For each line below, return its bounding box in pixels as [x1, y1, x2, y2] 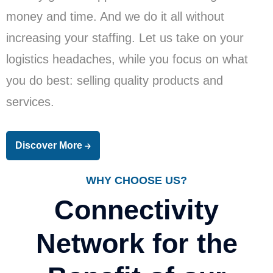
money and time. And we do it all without [6, 10, 224, 23]
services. [6, 95, 54, 108]
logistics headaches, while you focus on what [6, 52, 248, 66]
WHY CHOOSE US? [86, 174, 187, 186]
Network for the [35, 228, 238, 259]
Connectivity [54, 194, 219, 225]
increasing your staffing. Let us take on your [6, 31, 244, 44]
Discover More [15, 140, 85, 151]
